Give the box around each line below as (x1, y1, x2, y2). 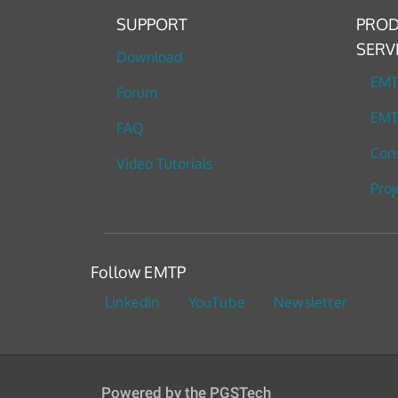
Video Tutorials (115, 154, 212, 172)
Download (115, 47, 182, 66)
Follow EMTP (91, 261, 187, 282)
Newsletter (274, 292, 348, 311)
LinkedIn (105, 292, 160, 311)
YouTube (187, 292, 246, 311)
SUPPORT (115, 13, 187, 34)
